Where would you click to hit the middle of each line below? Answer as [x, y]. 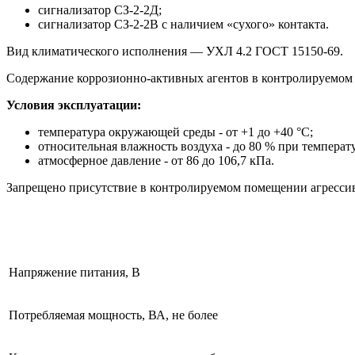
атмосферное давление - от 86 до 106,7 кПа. [156, 160]
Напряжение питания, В [74, 272]
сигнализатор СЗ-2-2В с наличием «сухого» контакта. [183, 24]
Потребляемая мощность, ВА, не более [113, 315]
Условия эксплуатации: [74, 105]
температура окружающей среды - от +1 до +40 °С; [176, 132]
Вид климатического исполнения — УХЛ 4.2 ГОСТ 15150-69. [175, 51]
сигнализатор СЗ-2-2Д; [100, 10]
